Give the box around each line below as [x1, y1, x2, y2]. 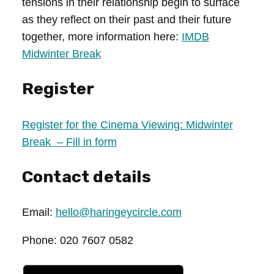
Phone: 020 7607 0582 [21, 234, 133, 247]
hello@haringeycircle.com [55, 206, 182, 219]
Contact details [21, 167, 151, 187]
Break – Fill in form [21, 135, 117, 148]
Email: [21, 206, 56, 219]
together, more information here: [21, 30, 182, 43]
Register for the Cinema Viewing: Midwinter [21, 118, 233, 131]
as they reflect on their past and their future [21, 13, 231, 26]
